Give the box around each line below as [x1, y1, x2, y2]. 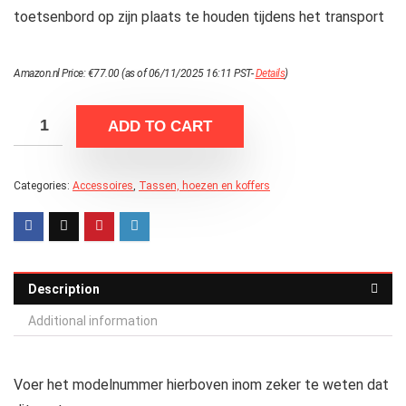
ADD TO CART [108, 118, 212, 136]
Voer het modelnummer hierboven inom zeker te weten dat [14, 376, 389, 394]
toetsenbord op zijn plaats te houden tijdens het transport [14, 8, 384, 26]
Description [28, 282, 100, 297]
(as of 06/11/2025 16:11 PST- [119, 67, 256, 81]
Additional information [28, 314, 158, 329]
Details [255, 67, 285, 81]
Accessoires [72, 179, 133, 193]
